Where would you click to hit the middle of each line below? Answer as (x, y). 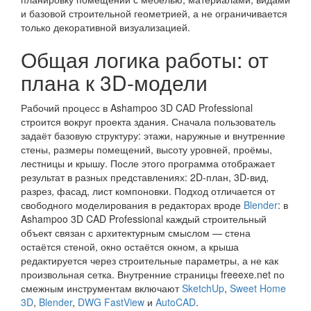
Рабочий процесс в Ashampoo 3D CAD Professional (137, 108)
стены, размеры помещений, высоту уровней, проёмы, (146, 149)
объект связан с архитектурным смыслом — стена (136, 233)
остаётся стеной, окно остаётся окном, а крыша (130, 246)
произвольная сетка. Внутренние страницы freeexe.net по (153, 274)
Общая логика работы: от (145, 59)
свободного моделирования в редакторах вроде (132, 205)
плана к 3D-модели (114, 82)
